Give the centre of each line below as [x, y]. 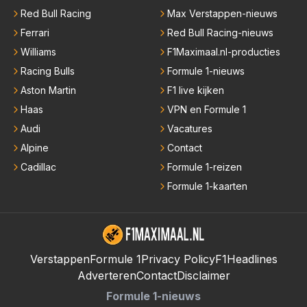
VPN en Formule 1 [207, 110]
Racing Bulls [48, 71]
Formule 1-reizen [205, 167]
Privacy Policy [178, 259]
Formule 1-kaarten [207, 186]
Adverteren [107, 276]
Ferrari [35, 33]
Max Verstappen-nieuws [222, 14]
